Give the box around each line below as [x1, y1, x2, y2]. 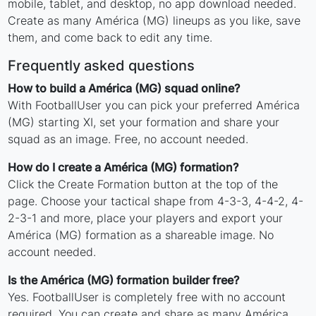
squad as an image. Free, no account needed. [8, 132, 249, 147]
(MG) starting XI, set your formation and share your [8, 115, 280, 130]
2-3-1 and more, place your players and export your [8, 211, 284, 226]
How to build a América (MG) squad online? [8, 81, 241, 96]
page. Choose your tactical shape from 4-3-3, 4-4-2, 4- [8, 194, 304, 209]
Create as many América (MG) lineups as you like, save [8, 13, 301, 28]
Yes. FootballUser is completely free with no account [8, 290, 286, 305]
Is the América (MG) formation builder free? [8, 273, 240, 288]
